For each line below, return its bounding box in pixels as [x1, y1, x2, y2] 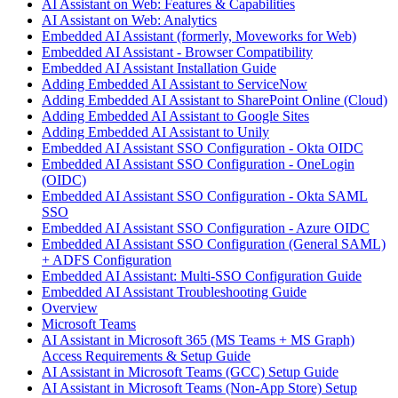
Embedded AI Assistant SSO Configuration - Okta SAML [42, 188, 368, 204]
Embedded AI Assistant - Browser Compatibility [42, 44, 313, 60]
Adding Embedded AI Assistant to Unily [42, 124, 269, 140]
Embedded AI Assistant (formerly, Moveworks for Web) [42, 28, 356, 44]
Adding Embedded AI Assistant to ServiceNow [42, 76, 307, 92]
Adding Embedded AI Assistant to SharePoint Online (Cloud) [42, 92, 387, 108]
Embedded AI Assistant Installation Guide [42, 60, 276, 76]
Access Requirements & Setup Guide [42, 348, 251, 364]
